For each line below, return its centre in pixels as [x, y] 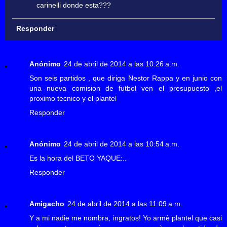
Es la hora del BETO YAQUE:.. [78, 158]
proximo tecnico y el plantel [73, 98]
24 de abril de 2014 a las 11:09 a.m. [125, 203]
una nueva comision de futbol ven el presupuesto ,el [126, 88]
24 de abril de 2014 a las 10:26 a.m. [122, 64]
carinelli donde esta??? [74, 5]
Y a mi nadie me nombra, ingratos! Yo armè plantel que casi [126, 218]
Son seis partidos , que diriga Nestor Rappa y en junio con [126, 78]
